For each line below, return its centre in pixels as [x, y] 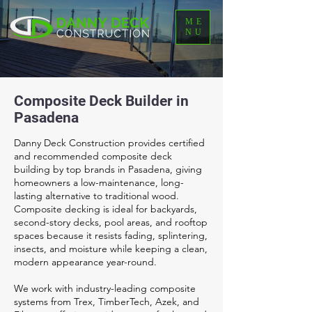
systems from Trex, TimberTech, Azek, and [107, 302]
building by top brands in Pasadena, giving [108, 169]
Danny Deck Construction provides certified [109, 143]
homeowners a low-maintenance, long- [99, 182]
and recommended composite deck [93, 156]
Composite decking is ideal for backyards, [106, 209]
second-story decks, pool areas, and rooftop [111, 222]
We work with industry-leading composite [105, 288]
